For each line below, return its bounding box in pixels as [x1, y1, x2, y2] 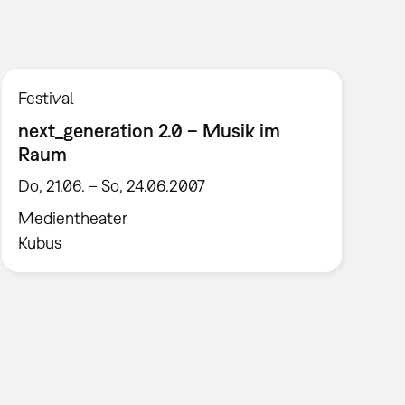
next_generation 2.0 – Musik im [18, 118, 281, 141]
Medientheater [18, 209, 128, 229]
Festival [18, 88, 75, 108]
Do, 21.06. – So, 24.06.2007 [18, 176, 206, 196]
